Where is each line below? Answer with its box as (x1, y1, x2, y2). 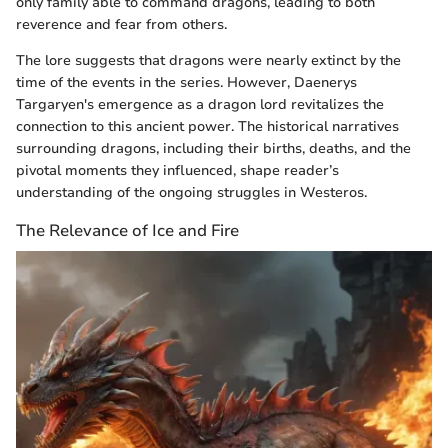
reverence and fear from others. (16, 14, 227, 34)
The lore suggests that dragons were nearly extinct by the (16, 50, 401, 70)
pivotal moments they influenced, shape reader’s (16, 160, 339, 180)
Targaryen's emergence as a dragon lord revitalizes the (16, 94, 384, 114)
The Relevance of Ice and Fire (16, 218, 239, 242)
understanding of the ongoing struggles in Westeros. (16, 182, 367, 202)
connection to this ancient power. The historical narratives (16, 116, 399, 136)
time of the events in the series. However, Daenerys (16, 72, 357, 92)
